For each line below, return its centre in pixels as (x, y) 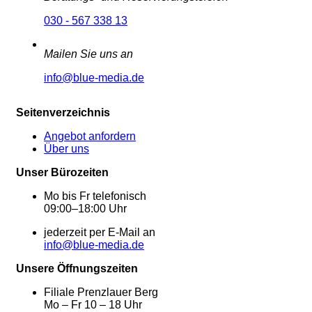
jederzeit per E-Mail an (100, 233)
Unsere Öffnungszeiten (77, 269)
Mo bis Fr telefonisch (95, 196)
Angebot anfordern (90, 136)
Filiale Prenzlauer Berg (101, 292)
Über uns (67, 149)
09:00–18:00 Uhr (85, 209)
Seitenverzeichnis (63, 113)
